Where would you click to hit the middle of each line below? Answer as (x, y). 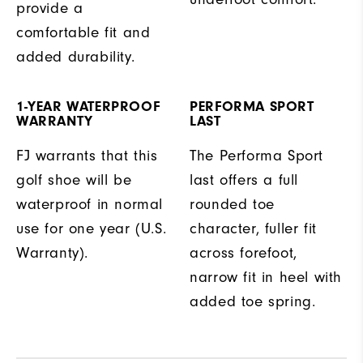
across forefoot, (243, 253)
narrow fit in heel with (266, 278)
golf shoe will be (74, 180)
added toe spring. (253, 302)
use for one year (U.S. (92, 229)
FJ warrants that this (87, 156)
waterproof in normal (90, 205)
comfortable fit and (83, 33)
